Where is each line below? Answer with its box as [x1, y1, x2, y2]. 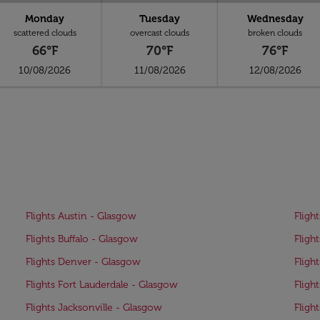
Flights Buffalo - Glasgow [26, 233, 138, 245]
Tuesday [139, 13, 181, 25]
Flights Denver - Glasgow [26, 256, 141, 268]
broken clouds [248, 28, 303, 38]
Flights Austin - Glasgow [26, 210, 136, 222]
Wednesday [246, 13, 304, 25]
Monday [25, 13, 65, 25]
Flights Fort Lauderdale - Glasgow [26, 279, 178, 291]
